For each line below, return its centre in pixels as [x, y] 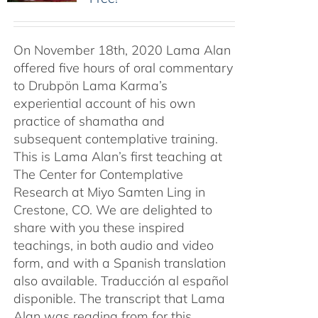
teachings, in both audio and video [113, 245]
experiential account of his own [104, 103]
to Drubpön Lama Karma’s [90, 86]
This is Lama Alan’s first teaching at [117, 157]
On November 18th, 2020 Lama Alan [122, 50]
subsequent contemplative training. [115, 139]
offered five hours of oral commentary [123, 68]
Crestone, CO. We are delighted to [113, 210]
